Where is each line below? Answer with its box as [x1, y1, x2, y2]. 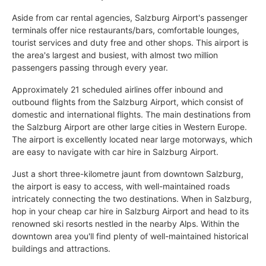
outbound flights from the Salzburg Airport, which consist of [12, 96, 243, 107]
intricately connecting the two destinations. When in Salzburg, [12, 193, 252, 204]
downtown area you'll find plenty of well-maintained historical [12, 230, 248, 241]
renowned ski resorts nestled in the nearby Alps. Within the [12, 218, 239, 229]
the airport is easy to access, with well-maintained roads [12, 180, 230, 191]
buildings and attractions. [12, 243, 110, 254]
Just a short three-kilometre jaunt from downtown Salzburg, [12, 168, 243, 179]
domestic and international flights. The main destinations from [12, 109, 251, 119]
